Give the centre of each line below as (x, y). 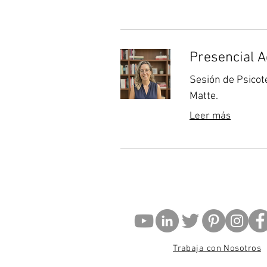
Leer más (210, 116)
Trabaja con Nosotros (217, 249)
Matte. (204, 96)
